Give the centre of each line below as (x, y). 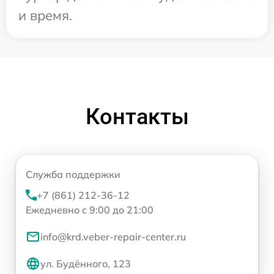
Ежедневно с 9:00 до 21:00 (90, 209)
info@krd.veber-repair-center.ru (113, 236)
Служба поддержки (73, 174)
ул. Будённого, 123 (86, 263)
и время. (45, 15)
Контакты (137, 117)
